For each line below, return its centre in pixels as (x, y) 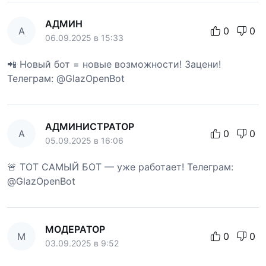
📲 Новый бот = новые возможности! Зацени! (114, 64)
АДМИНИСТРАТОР (90, 126)
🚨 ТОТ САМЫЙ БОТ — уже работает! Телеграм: (120, 167)
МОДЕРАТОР (75, 229)
